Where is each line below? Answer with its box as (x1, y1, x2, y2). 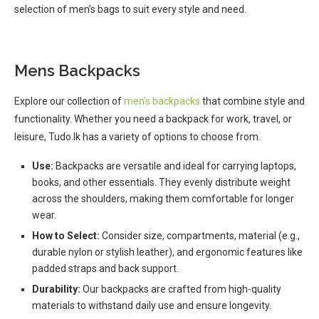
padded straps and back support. (32, 263, 179, 274)
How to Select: (32, 230, 100, 241)
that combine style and (200, 95, 305, 107)
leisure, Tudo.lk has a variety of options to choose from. (14, 131, 261, 142)
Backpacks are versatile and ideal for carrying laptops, (53, 160, 296, 172)
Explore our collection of (14, 95, 124, 107)
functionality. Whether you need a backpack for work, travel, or (14, 113, 292, 125)
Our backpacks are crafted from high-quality (80, 283, 281, 295)
